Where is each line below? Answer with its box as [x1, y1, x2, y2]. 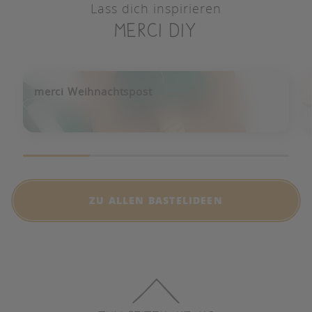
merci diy [114, 19, 198, 41]
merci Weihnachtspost [34, 84, 153, 98]
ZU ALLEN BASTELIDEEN [89, 194, 223, 207]
